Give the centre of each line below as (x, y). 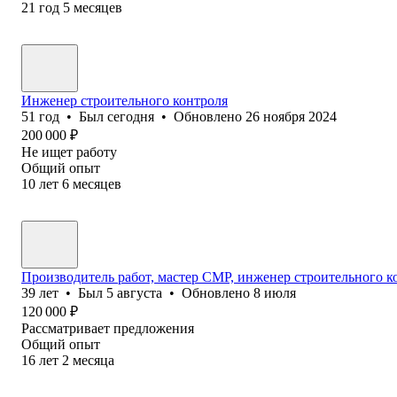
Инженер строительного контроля (125, 100)
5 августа (134, 292)
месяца (93, 360)
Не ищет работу (69, 152)
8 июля (275, 292)
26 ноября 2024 (291, 116)
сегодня (131, 116)
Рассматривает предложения (108, 328)
